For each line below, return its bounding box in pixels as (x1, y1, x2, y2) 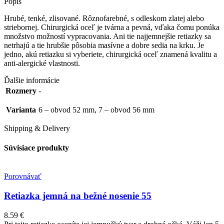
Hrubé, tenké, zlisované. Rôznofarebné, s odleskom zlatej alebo (4, 13, 204, 22)
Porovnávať (4, 172, 41, 181)
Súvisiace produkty (4, 143, 69, 152)
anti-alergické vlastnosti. (4, 58, 80, 67)
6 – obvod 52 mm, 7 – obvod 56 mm (38, 105, 154, 114)
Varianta (6, 105, 36, 114)
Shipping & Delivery (4, 123, 70, 132)
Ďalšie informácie (4, 75, 59, 84)
